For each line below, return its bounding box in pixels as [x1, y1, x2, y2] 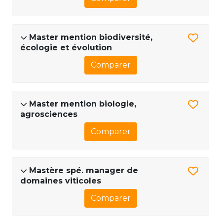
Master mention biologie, [29, 99, 136, 109]
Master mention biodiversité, [29, 33, 152, 42]
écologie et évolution [20, 43, 112, 53]
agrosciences [20, 110, 77, 119]
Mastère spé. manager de [29, 166, 138, 176]
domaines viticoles [20, 176, 101, 186]
